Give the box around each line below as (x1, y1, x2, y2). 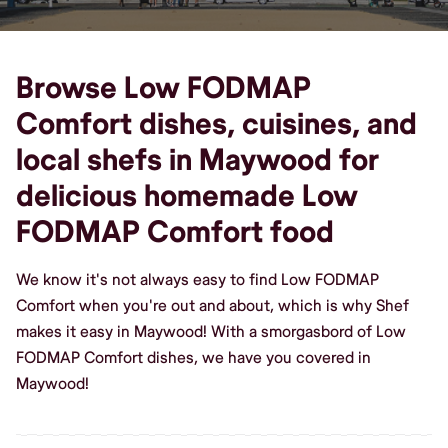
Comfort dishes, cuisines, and (16, 105, 417, 143)
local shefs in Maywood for (16, 141, 379, 179)
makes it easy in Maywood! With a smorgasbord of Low (16, 321, 406, 342)
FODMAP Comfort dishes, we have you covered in (16, 347, 371, 368)
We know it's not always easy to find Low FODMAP (16, 269, 379, 290)
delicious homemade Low (16, 177, 358, 215)
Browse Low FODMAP (16, 69, 311, 107)
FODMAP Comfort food (16, 213, 334, 251)
